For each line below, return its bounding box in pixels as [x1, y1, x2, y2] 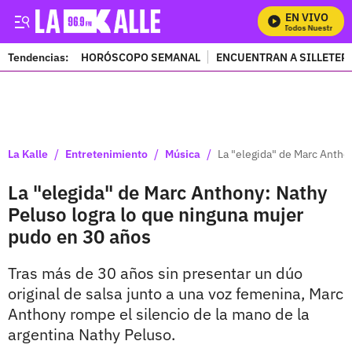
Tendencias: [8, 49, 68, 64]
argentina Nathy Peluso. [8, 324, 175, 345]
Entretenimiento [65, 146, 148, 161]
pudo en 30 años [8, 224, 151, 249]
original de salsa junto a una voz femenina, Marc [8, 283, 343, 304]
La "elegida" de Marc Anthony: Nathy [8, 180, 328, 205]
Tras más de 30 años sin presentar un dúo [8, 262, 302, 284]
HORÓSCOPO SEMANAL [81, 49, 200, 64]
